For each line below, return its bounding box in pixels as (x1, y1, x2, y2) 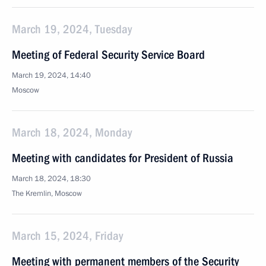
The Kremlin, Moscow (12, 188, 82, 199)
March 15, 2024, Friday (12, 229, 123, 243)
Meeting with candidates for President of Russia (12, 151, 233, 165)
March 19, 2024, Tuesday (12, 22, 132, 36)
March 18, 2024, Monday (12, 125, 132, 140)
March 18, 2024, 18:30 (12, 173, 91, 184)
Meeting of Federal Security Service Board (12, 47, 205, 62)
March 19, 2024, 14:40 (12, 70, 91, 81)
